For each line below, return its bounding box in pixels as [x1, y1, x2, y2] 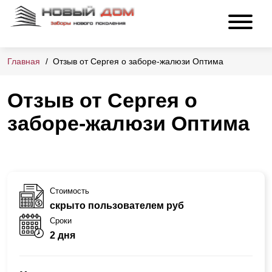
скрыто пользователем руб [50, 200, 184, 211]
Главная [7, 56, 40, 67]
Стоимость [50, 186, 89, 195]
